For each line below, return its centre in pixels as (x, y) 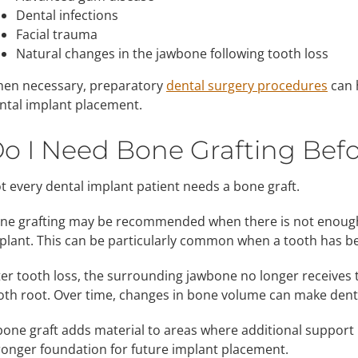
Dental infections (67, 15)
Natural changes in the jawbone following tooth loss (172, 53)
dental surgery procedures (247, 85)
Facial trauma (56, 34)
